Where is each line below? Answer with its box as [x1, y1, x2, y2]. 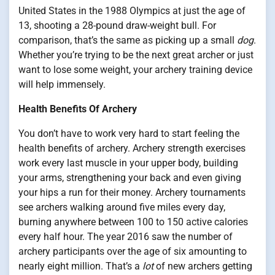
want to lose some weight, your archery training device [18, 64, 252, 76]
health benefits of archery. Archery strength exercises [18, 142, 246, 154]
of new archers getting [153, 260, 252, 272]
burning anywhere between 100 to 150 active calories [18, 216, 248, 228]
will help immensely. [18, 79, 106, 90]
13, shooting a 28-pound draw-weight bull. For [18, 20, 216, 31]
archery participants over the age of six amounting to [18, 246, 247, 257]
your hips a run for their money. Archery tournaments [18, 187, 246, 198]
